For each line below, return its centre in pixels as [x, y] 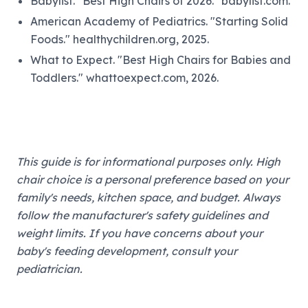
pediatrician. [49, 268]
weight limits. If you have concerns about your [140, 233]
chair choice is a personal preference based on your [153, 179]
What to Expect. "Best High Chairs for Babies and [161, 59]
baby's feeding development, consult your [127, 251]
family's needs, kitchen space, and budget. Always [148, 197]
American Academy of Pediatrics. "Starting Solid [159, 21]
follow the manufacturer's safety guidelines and [142, 215]
